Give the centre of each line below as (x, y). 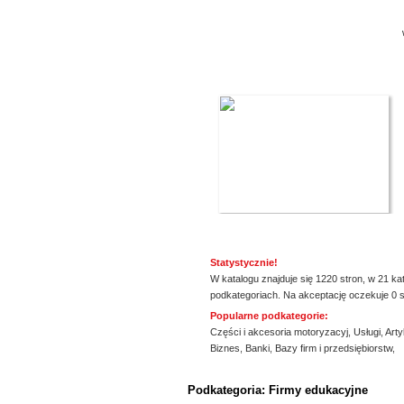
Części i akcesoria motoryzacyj (279, 332)
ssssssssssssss (193, 371)
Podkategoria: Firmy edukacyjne (278, 390)
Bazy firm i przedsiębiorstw (334, 348)
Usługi (367, 332)
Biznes (225, 348)
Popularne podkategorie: (269, 316)
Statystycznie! (244, 262)
